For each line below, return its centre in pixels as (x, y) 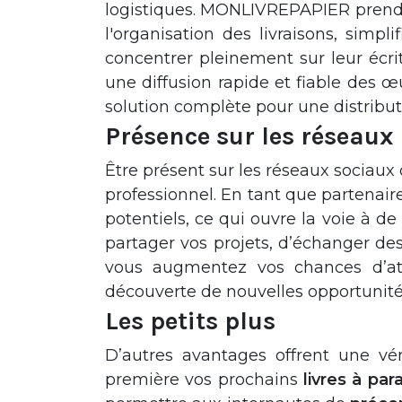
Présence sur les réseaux (249, 136)
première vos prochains (205, 380)
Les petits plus (190, 321)
